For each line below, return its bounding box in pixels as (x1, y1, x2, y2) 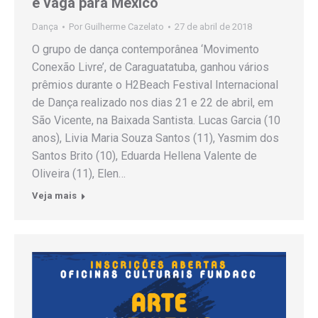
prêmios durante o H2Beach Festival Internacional (32, 78, 278, 92)
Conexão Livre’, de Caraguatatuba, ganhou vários (32, 60, 269, 75)
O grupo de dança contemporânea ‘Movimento (32, 43, 259, 57)
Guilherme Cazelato (84, 21, 164, 33)
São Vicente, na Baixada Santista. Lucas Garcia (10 (32, 114, 280, 128)
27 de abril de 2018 (175, 21, 252, 33)
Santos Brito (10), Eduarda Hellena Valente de (32, 149, 257, 163)
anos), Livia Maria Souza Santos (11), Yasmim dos (32, 131, 279, 146)
